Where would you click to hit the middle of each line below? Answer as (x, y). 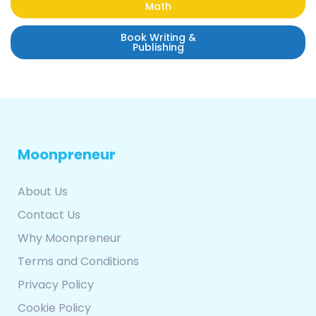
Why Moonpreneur (69, 238)
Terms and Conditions (78, 262)
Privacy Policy (56, 285)
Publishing (158, 48)
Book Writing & (158, 38)
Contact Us (49, 215)
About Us (43, 192)
